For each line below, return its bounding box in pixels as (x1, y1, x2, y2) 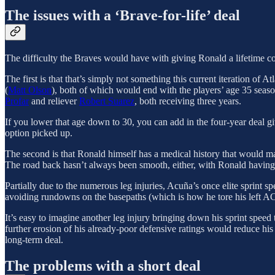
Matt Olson (8, 85, 52, 96)
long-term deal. (5, 234, 63, 246)
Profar (5, 96, 29, 107)
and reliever (29, 96, 79, 107)
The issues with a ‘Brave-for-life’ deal (5, 7, 240, 24)
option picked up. (5, 128, 72, 139)
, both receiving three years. (134, 96, 241, 107)
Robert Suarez (79, 96, 134, 107)
